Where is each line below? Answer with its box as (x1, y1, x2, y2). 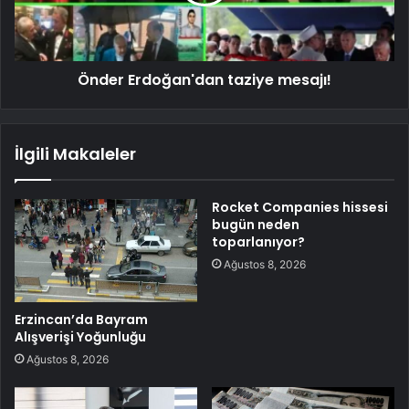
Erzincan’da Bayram (15, 309, 148, 329)
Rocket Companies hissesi (212, 197, 388, 216)
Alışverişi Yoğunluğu (15, 327, 146, 346)
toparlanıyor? (212, 232, 305, 251)
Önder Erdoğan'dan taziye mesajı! (78, 68, 331, 90)
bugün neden (212, 215, 299, 234)
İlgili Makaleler (15, 142, 136, 165)
